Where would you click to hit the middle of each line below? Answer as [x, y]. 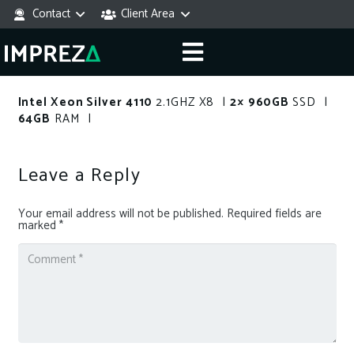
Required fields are [274, 213]
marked [38, 225]
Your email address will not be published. [121, 213]
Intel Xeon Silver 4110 [87, 102]
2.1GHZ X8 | [193, 102]
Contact [51, 14]
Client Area [148, 14]
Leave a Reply [82, 175]
